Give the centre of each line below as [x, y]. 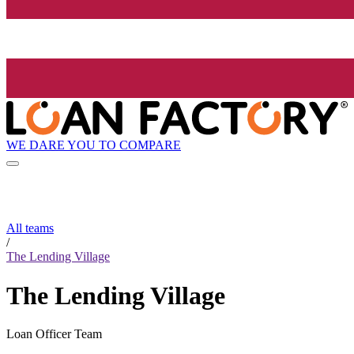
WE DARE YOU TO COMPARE [94, 145]
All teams [30, 228]
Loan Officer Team [54, 334]
